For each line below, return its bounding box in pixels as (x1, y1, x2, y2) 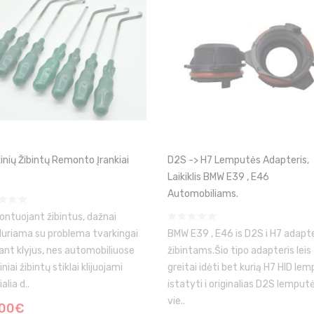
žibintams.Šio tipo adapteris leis (168, 245, 311, 257)
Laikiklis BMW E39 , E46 (168, 171, 269, 183)
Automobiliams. (168, 188, 238, 200)
